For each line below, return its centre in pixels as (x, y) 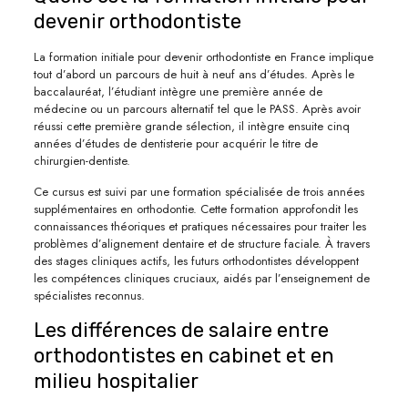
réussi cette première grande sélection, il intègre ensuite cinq (191, 126)
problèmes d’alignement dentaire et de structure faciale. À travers (201, 243)
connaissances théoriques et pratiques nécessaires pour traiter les (199, 226)
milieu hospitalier (116, 381)
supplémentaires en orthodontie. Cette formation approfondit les (195, 209)
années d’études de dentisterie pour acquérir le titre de (175, 143)
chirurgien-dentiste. (82, 160)
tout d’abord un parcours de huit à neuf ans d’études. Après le (194, 74)
